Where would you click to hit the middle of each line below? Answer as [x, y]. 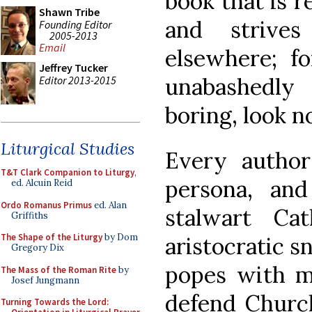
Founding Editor [75, 24]
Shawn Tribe [69, 12]
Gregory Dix [38, 248]
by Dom [120, 237]
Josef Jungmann [45, 280]
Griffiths [30, 215]
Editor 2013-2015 [78, 80]
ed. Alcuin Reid [42, 183]
